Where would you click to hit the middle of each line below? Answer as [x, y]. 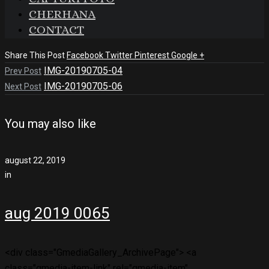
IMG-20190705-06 [83, 86]
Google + [188, 55]
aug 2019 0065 [57, 213]
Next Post [23, 86]
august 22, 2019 [35, 160]
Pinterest [153, 55]
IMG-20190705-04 [83, 71]
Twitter [120, 55]
